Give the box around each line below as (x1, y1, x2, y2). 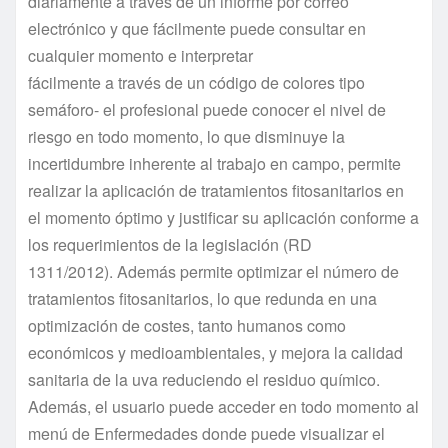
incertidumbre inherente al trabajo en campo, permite (28, 151, 401, 175)
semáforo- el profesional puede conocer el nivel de (28, 97, 386, 121)
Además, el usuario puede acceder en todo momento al (28, 394, 419, 418)
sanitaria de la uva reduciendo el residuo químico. (28, 367, 380, 391)
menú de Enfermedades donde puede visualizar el (28, 421, 385, 445)
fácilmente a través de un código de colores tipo (28, 70, 365, 94)
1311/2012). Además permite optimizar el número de (28, 259, 399, 283)
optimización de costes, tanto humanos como (28, 313, 346, 337)
